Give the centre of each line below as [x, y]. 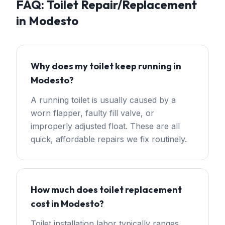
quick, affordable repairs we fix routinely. [109, 139]
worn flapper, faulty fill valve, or [92, 113]
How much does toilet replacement [106, 190]
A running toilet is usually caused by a [103, 100]
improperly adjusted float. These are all [105, 126]
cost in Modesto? [67, 204]
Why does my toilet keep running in [106, 66]
